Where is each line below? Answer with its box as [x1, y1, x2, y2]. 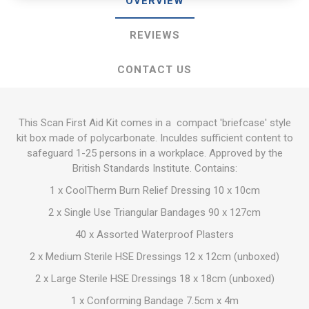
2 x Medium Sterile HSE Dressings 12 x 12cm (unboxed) [30, 250, 279, 263]
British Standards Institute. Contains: [72, 162, 237, 175]
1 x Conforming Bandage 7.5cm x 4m [70, 295, 239, 307]
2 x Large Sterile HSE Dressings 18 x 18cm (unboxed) [34, 272, 275, 285]
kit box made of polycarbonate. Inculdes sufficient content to [16, 132, 293, 144]
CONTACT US [117, 63, 192, 76]
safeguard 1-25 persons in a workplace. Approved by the [26, 147, 283, 159]
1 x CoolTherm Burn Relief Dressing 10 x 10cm [49, 184, 260, 197]
